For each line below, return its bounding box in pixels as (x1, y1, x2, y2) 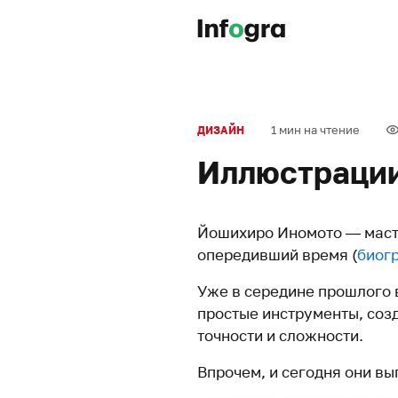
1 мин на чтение (271, 123, 360, 137)
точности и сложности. (197, 326, 363, 345)
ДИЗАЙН (197, 123, 244, 137)
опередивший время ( (197, 245, 357, 264)
